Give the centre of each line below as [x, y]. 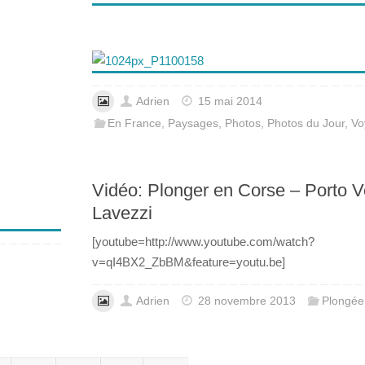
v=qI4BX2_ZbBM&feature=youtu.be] [189, 262]
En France [135, 124]
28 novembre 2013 [247, 301]
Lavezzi [122, 213]
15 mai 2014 [231, 102]
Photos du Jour [306, 124]
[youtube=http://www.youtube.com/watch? [203, 242]
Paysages [193, 124]
